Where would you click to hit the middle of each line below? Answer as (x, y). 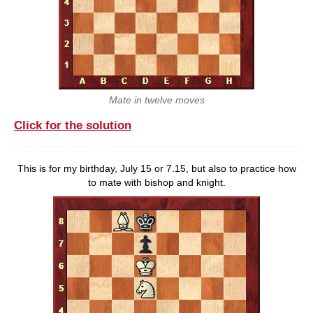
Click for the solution (73, 125)
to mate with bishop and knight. (156, 182)
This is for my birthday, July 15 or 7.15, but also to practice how (156, 168)
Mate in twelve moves (156, 100)
